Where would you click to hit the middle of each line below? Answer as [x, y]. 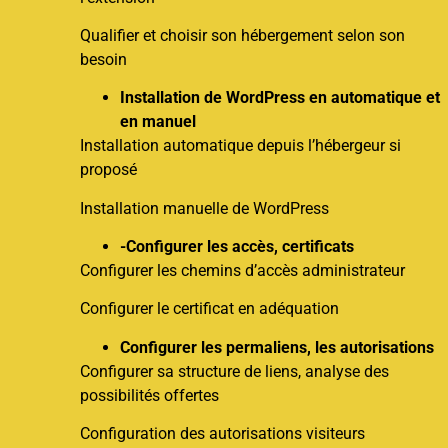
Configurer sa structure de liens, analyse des [234, 371]
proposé [108, 170]
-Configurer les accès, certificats [237, 247]
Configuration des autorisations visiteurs [222, 434]
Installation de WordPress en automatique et [280, 98]
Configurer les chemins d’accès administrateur [242, 271]
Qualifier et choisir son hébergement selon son [242, 35]
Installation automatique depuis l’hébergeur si [240, 146]
